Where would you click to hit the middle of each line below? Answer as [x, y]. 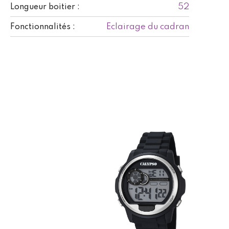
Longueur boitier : [45, 7]
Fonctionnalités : [43, 27]
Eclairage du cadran [148, 27]
